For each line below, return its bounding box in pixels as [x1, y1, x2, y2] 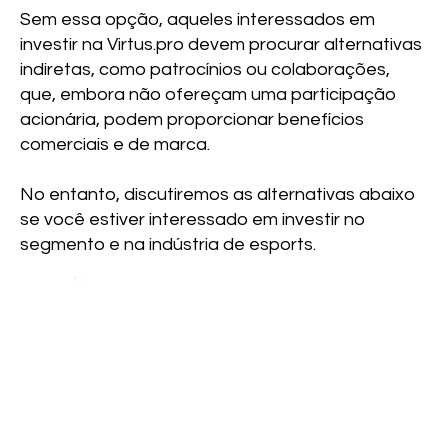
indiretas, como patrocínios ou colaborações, [20, 59, 391, 79]
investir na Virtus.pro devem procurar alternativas [20, 34, 423, 54]
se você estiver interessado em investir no [20, 209, 366, 229]
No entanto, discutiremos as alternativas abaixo [20, 184, 416, 204]
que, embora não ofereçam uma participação [20, 84, 397, 104]
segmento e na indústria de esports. [20, 234, 317, 254]
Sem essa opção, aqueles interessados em [20, 9, 376, 29]
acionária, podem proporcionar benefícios [20, 109, 365, 129]
